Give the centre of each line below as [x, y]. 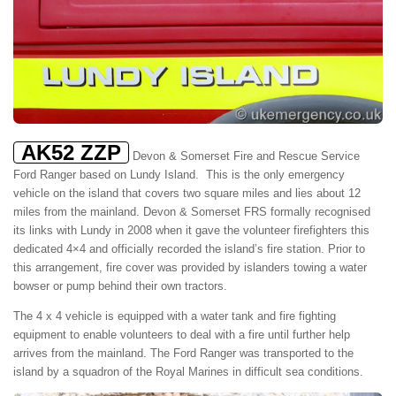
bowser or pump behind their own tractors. [120, 286]
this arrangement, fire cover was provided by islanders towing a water [190, 267]
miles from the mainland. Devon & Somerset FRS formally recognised [192, 211]
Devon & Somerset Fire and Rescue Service [244, 156]
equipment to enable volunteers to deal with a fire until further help [182, 334]
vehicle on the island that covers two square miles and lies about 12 [187, 193]
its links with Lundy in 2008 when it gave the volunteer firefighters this [191, 230]
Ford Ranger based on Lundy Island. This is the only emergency [179, 174]
